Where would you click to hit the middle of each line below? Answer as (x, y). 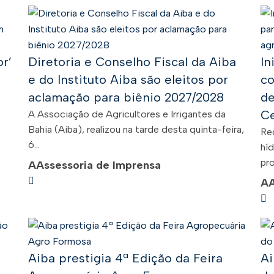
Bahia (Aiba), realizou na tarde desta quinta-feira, (136, 129)
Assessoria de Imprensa (98, 165)
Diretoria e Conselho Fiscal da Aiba (132, 62)
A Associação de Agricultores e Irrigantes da (127, 114)
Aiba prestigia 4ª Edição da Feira (125, 258)
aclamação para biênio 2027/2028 (126, 97)
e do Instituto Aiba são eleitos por (128, 80)
